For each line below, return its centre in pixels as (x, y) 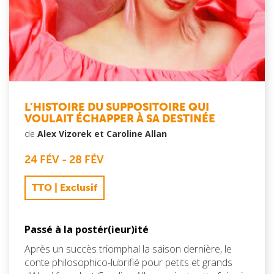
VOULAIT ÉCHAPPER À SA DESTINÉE (120, 118)
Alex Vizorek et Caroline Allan (102, 133)
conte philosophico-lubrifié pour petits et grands (128, 262)
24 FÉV (42, 159)
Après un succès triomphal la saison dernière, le (128, 249)
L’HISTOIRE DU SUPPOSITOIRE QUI (117, 107)
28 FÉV (87, 159)
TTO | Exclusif (65, 187)
